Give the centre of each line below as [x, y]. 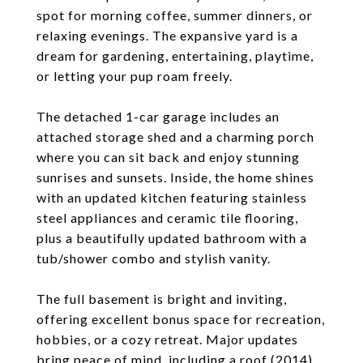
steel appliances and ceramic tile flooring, [167, 218]
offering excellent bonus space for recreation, [181, 319]
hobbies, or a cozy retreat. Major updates [167, 339]
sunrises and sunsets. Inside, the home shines [175, 177]
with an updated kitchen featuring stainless [172, 197]
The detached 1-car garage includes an [158, 116]
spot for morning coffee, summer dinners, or [175, 15]
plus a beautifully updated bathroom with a [172, 238]
